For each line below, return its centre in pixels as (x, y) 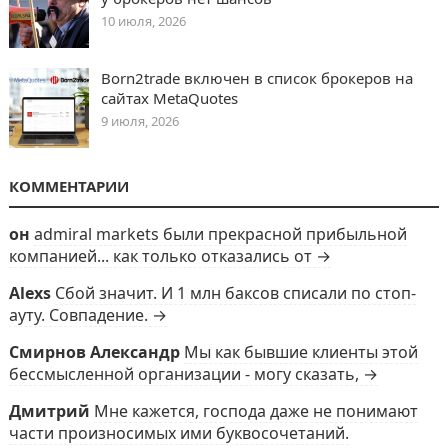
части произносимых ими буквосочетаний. (178, 433)
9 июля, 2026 (139, 121)
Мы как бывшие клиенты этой (300, 352)
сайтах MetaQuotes (169, 98)
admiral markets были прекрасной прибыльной (220, 234)
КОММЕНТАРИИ (68, 186)
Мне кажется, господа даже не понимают (255, 411)
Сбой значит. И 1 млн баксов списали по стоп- (235, 293)
